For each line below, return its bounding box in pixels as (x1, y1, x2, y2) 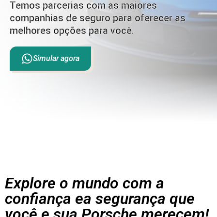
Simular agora (33, 54, 79, 63)
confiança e (5, 189, 83, 208)
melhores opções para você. (10, 25, 134, 36)
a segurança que (83, 189, 195, 208)
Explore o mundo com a (5, 174, 164, 192)
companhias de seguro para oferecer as (10, 12, 186, 24)
